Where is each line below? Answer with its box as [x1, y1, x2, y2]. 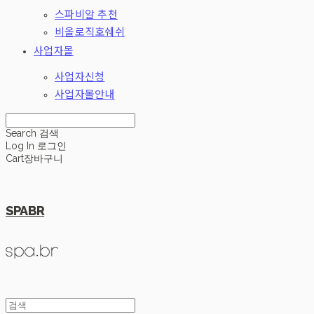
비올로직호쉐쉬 [55, 26, 125, 38]
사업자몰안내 [55, 88, 115, 100]
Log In [6, 140, 34, 151]
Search [6, 128, 36, 139]
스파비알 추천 [55, 8, 118, 20]
